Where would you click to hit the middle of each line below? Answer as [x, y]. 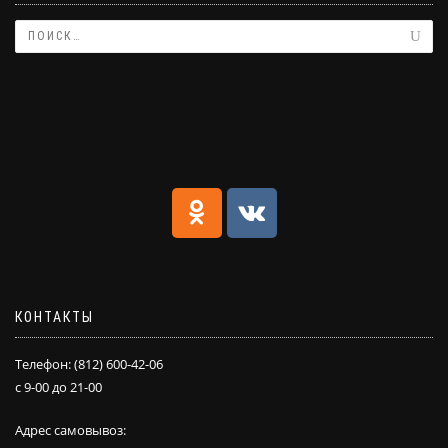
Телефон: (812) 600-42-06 [89, 363]
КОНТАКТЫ [54, 316]
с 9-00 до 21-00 [58, 386]
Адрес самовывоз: [70, 429]
